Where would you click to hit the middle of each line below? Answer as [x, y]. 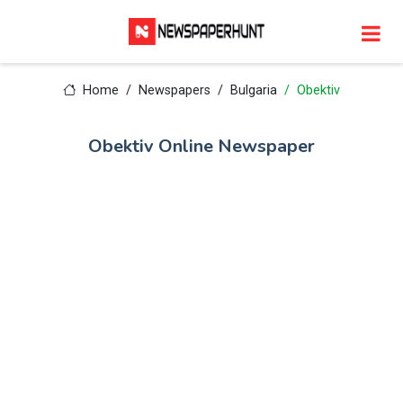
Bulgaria [253, 90]
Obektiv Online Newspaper [201, 146]
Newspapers [174, 90]
